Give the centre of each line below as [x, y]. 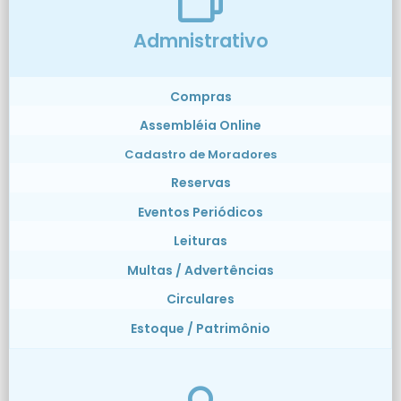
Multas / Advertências [200, 270]
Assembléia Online [200, 126]
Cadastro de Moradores [200, 154]
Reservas [200, 183]
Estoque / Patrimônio [200, 328]
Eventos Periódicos [200, 212]
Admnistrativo [200, 40]
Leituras [200, 241]
